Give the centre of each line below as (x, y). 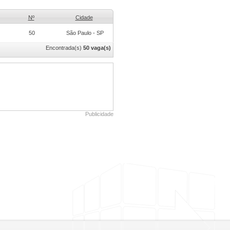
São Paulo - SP (85, 33)
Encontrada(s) (64, 48)
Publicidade (99, 114)
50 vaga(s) (97, 48)
